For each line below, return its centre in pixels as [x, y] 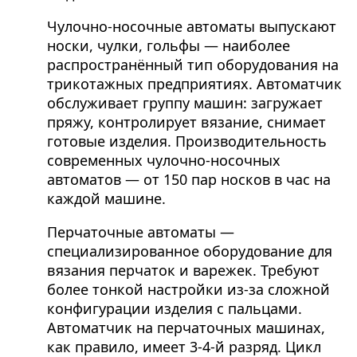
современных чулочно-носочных [163, 161]
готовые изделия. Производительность [186, 141]
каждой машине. [106, 199]
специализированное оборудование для [189, 251]
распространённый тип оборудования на [192, 65]
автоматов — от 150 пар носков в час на [188, 180]
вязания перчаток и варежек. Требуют [183, 271]
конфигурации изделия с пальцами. [174, 309]
